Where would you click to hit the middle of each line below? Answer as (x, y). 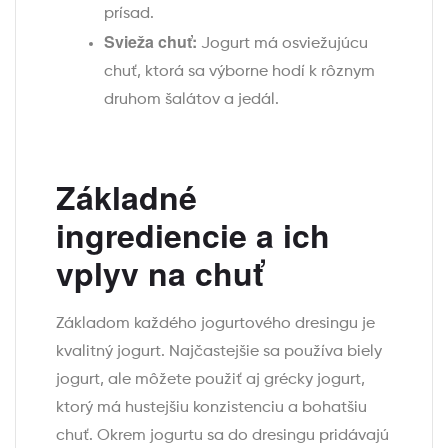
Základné (126, 197)
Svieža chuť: (150, 42)
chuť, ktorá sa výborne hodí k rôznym (239, 72)
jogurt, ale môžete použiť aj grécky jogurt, (210, 379)
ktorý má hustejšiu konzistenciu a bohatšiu (211, 407)
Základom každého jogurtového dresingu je (215, 323)
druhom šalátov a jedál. (191, 100)
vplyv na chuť (160, 273)
